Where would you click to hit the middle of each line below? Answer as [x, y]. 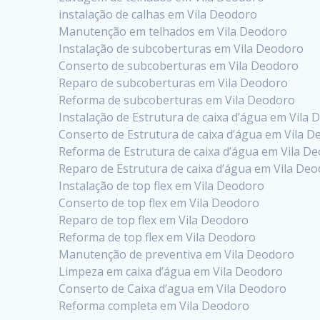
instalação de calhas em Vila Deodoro [158, 14]
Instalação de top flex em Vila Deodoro [162, 185]
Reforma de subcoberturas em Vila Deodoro [177, 100]
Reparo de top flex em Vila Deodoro [154, 220]
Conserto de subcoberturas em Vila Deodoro [179, 65]
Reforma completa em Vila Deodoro [154, 305]
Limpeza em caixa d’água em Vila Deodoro [171, 271]
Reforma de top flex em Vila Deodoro [157, 237]
